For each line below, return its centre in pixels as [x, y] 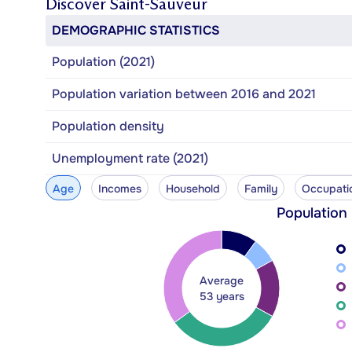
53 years [222, 296]
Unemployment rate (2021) [130, 158]
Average [222, 280]
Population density [108, 126]
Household [192, 188]
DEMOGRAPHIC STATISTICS [136, 30]
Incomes [119, 188]
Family [260, 188]
